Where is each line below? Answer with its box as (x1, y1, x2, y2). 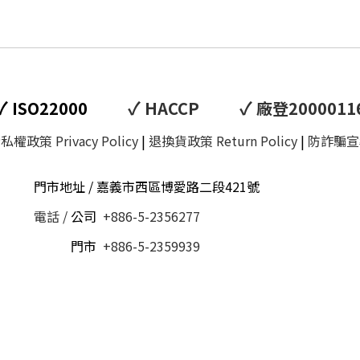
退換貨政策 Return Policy (149, 131, 297, 150)
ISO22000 (7, 96, 128, 120)
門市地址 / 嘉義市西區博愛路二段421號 (34, 177, 260, 196)
